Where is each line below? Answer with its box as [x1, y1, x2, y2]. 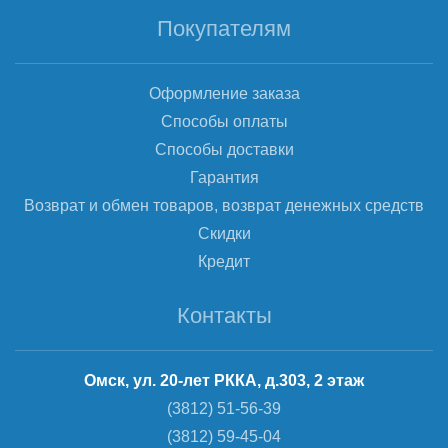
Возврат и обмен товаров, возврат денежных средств [24, 197, 424, 214]
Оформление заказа [148, 85, 300, 102]
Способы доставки [154, 141, 294, 158]
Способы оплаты [160, 113, 288, 130]
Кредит [198, 253, 250, 270]
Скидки [197, 225, 251, 242]
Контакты [176, 303, 272, 328]
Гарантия [189, 169, 259, 186]
